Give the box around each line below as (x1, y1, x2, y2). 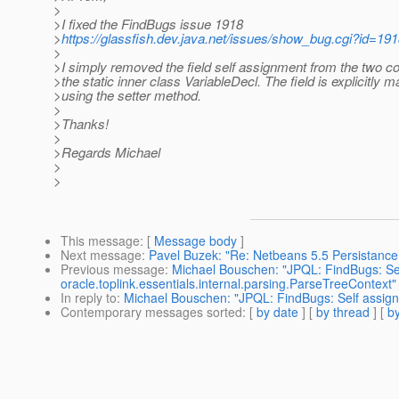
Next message (61, 246, 142, 265)
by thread (316, 303, 370, 322)
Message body (154, 232, 237, 250)
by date (256, 303, 298, 322)
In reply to (61, 289, 117, 307)
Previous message (61, 260, 165, 279)
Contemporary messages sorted (61, 303, 242, 322)
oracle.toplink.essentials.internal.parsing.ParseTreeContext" (61, 274, 396, 293)
